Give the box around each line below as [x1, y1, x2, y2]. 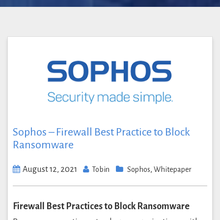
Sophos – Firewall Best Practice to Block [13, 126, 190, 138]
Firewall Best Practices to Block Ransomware [13, 201, 190, 211]
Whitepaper [154, 165, 192, 173]
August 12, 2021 [23, 165, 77, 174]
